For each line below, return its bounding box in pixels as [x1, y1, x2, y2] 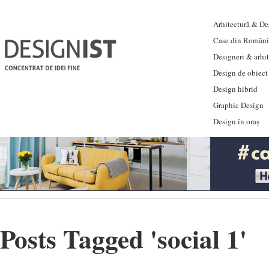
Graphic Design [213, 100, 264, 110]
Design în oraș [213, 116, 259, 127]
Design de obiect [213, 67, 268, 78]
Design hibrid [213, 83, 258, 94]
